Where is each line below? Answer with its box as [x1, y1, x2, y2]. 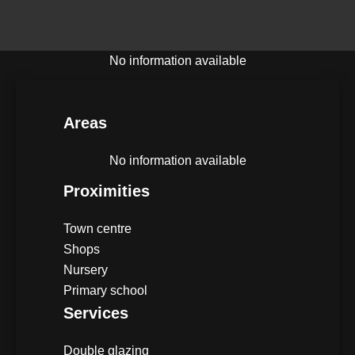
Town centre [63, 221, 132, 235]
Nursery [63, 262, 108, 277]
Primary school [63, 283, 147, 297]
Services [63, 303, 128, 322]
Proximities [63, 181, 150, 200]
